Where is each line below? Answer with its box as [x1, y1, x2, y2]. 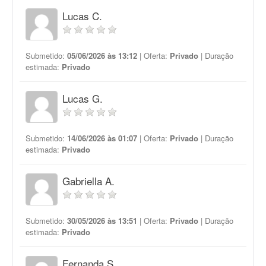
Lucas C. [62, 8, 102, 23]
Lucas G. [62, 91, 103, 106]
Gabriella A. [62, 173, 115, 188]
